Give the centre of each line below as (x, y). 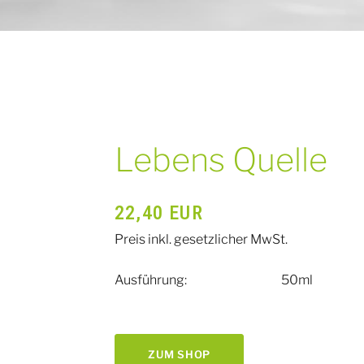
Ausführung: (151, 279)
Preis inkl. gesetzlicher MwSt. (201, 239)
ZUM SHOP (180, 355)
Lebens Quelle (221, 159)
